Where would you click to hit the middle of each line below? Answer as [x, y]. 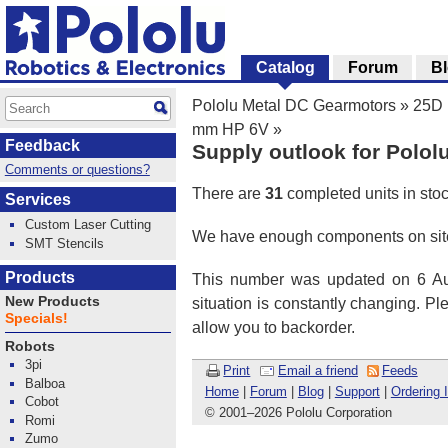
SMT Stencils [65, 243]
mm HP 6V [230, 129]
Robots [29, 347]
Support [357, 392]
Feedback [42, 146]
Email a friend [318, 370]
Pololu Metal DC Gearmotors [294, 105]
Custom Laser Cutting [88, 225]
